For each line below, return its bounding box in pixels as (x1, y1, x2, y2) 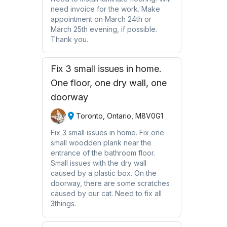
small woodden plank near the (50, 138, 152, 147)
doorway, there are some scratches (50, 178, 170, 187)
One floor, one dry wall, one (50, 77, 167, 88)
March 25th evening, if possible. (50, 24, 157, 33)
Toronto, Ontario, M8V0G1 (75, 111, 163, 121)
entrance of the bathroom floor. (50, 148, 155, 157)
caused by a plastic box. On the (50, 168, 157, 177)
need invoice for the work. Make (50, 4, 160, 13)
